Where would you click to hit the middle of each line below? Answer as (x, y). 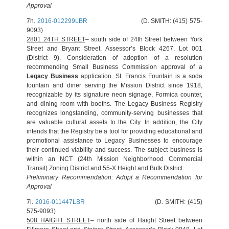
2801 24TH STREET (56, 39)
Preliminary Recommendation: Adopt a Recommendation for (114, 177)
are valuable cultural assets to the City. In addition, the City (114, 122)
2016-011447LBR (60, 202)
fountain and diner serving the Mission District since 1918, (114, 85)
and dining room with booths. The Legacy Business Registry (114, 104)
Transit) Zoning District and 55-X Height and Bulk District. (106, 168)
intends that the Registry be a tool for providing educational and (114, 131)
